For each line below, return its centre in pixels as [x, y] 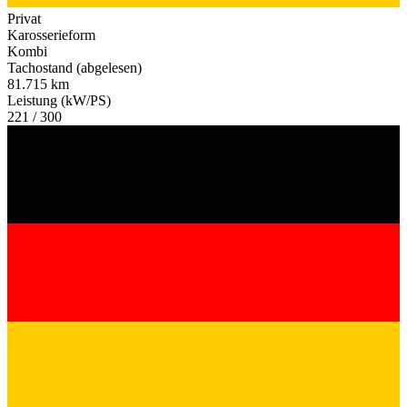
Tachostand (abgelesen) [74, 68]
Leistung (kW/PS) [59, 101]
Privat [24, 19]
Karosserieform [51, 35]
